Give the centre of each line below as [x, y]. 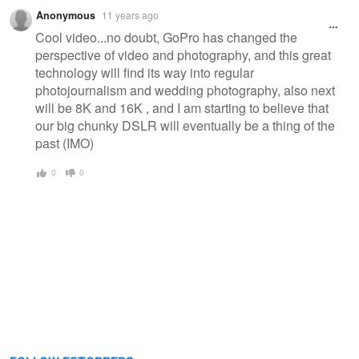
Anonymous [66, 15]
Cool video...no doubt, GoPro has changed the [166, 38]
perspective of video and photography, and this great [183, 55]
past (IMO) [65, 143]
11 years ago [130, 14]
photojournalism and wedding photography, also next [185, 91]
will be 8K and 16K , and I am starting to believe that [182, 108]
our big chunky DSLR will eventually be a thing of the [185, 126]
